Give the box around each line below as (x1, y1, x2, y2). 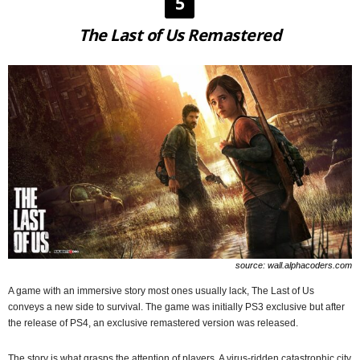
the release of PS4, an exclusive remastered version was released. (8, 317, 298, 329)
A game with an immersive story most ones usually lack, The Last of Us (8, 284, 314, 297)
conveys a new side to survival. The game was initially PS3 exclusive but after (8, 301, 345, 313)
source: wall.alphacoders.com (235, 260, 352, 270)
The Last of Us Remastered (78, 23, 281, 46)
